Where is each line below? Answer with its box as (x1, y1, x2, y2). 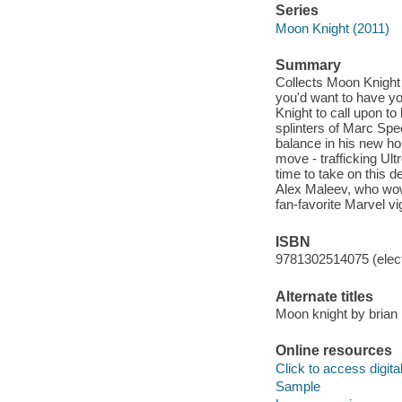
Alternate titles (275, 288, 373, 304)
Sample (275, 378, 320, 394)
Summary (275, 57, 341, 73)
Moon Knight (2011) (275, 20, 389, 36)
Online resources (275, 343, 392, 359)
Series (275, 3, 319, 19)
